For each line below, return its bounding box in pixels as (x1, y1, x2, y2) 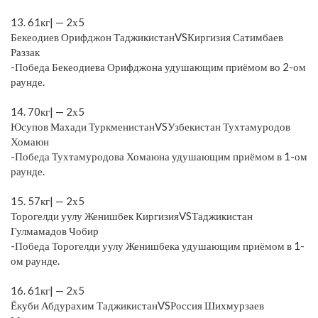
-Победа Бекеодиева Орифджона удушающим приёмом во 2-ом (11, 60, 306, 73)
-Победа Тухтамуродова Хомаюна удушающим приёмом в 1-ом (11, 149, 307, 163)
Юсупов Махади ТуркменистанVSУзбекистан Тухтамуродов (11, 119, 290, 133)
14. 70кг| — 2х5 (11, 104, 84, 118)
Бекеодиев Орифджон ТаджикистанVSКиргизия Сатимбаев (11, 30, 283, 43)
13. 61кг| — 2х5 (11, 15, 84, 28)
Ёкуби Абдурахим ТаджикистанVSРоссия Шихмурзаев (11, 298, 264, 312)
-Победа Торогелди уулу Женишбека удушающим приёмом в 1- (11, 238, 305, 252)
